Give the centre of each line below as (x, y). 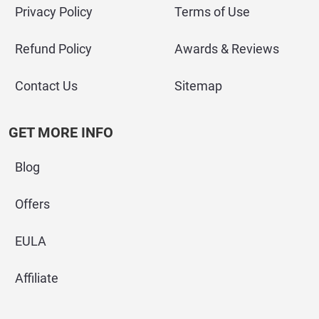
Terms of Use (212, 11)
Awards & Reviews (227, 48)
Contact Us (46, 85)
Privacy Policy (54, 11)
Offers (32, 204)
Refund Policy (53, 48)
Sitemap (198, 85)
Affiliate (37, 278)
